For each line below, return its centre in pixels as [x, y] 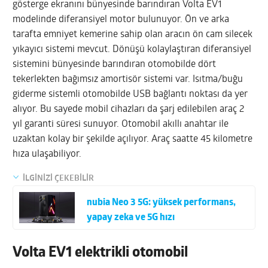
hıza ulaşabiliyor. [47, 154]
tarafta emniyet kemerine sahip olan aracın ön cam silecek [133, 34]
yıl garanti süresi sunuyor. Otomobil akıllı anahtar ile [121, 124]
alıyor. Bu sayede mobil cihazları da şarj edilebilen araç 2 [129, 109]
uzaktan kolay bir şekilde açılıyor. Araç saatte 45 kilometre [133, 139]
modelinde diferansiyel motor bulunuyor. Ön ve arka [121, 19]
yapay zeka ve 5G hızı [131, 218]
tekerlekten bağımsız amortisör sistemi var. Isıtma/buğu [128, 79]
